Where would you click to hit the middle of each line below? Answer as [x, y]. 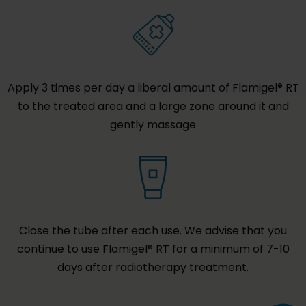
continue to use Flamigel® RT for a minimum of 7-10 [153, 249]
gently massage [153, 125]
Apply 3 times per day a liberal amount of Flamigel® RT [153, 88]
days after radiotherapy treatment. [153, 268]
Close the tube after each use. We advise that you [153, 231]
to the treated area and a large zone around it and [153, 107]
